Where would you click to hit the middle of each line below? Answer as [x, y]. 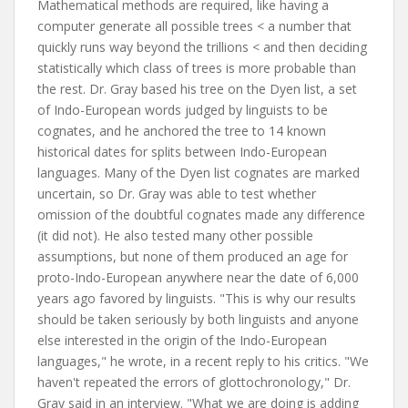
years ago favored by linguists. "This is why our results [197, 298]
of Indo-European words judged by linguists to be [183, 110]
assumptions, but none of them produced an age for [193, 256]
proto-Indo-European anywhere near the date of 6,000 [198, 277]
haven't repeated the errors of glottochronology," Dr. [194, 382]
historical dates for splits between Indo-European [182, 152]
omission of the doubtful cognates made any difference [201, 214]
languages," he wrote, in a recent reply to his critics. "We [203, 361]
